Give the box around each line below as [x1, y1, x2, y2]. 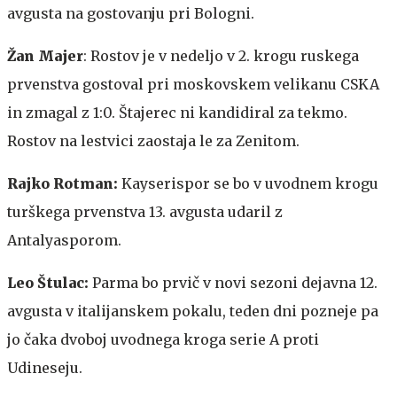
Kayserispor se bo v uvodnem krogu [118, 174, 378, 192]
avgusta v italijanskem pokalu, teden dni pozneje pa [7, 301, 378, 320]
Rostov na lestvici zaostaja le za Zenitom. [7, 131, 300, 150]
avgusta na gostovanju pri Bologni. [7, 4, 254, 22]
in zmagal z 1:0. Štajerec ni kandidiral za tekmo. [7, 103, 347, 121]
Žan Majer [7, 46, 83, 65]
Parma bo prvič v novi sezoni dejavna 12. [92, 273, 378, 292]
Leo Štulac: [7, 273, 92, 292]
